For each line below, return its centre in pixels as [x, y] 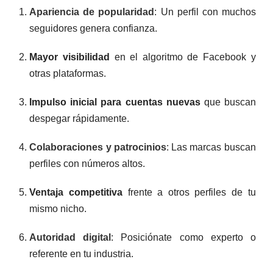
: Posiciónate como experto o [183, 237]
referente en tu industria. [82, 253]
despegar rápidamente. [80, 118]
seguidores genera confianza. [94, 28]
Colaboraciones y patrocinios [98, 147]
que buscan [228, 102]
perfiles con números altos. [87, 163]
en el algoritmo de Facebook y [183, 57]
